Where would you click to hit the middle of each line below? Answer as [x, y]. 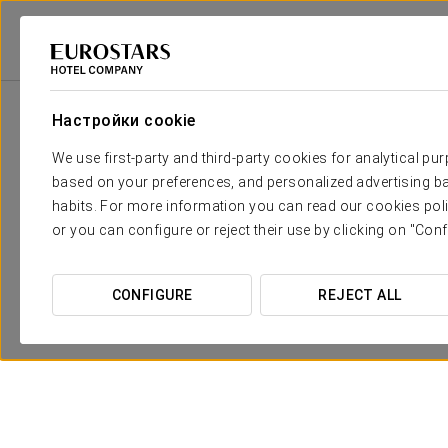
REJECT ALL [360, 295]
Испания [205, 71]
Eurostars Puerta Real [383, 71]
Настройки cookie [124, 120]
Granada [277, 71]
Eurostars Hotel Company [86, 71]
